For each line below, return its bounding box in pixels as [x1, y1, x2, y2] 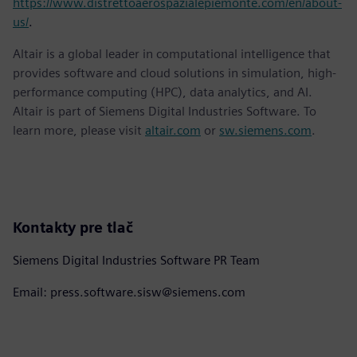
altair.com [145, 122, 201, 138]
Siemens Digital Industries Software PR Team [13, 252, 260, 268]
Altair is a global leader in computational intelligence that [13, 45, 331, 61]
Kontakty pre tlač [13, 218, 133, 236]
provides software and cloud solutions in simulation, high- [13, 65, 336, 80]
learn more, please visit [13, 122, 145, 138]
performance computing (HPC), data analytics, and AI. [13, 84, 312, 100]
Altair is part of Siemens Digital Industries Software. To [13, 103, 316, 119]
